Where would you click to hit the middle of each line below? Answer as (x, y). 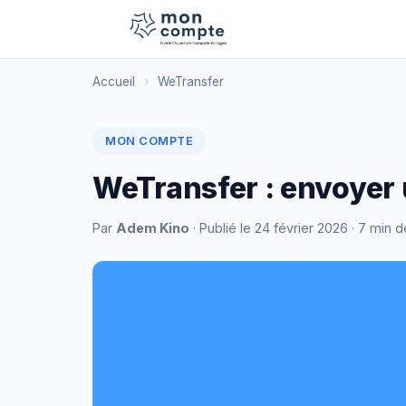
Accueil (114, 82)
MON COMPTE (149, 141)
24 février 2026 (301, 228)
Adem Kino (153, 228)
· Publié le (222, 228)
